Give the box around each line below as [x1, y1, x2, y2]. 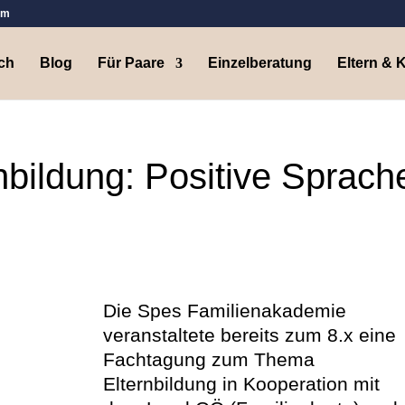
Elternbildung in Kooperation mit [102, 373, 380, 394]
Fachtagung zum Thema [102, 349, 315, 370]
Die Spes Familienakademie [102, 300, 346, 321]
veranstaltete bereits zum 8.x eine [102, 325, 396, 345]
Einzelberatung [207, 55, 312, 71]
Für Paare [97, 55, 165, 71]
